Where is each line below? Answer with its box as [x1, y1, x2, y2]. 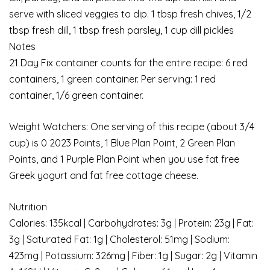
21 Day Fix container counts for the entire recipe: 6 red [9, 56, 248, 69]
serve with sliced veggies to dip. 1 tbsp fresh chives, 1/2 [9, 7, 251, 20]
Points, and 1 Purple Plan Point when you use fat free [9, 152, 239, 165]
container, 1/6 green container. [9, 89, 143, 101]
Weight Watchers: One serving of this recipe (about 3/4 [9, 120, 254, 133]
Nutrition [9, 200, 47, 213]
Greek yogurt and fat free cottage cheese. [9, 169, 198, 181]
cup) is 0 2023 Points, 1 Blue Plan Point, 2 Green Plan [9, 136, 235, 149]
